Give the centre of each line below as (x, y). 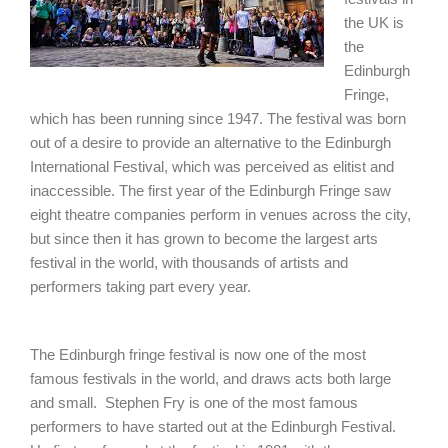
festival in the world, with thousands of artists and (189, 262)
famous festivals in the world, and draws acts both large (210, 378)
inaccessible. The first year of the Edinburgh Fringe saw (210, 190)
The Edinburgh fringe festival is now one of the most (198, 354)
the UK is (374, 22)
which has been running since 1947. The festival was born (218, 118)
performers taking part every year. (140, 286)
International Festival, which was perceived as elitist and (212, 166)
